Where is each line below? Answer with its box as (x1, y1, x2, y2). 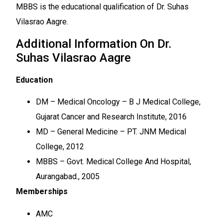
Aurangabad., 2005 (36, 172, 100, 182)
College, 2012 (36, 142, 84, 152)
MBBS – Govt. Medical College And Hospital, (36, 157, 191, 167)
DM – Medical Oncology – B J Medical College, (36, 97, 201, 107)
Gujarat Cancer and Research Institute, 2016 (36, 112, 187, 122)
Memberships (16, 187, 68, 197)
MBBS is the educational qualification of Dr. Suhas (16, 2, 189, 12)
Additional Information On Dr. (16, 36, 172, 51)
